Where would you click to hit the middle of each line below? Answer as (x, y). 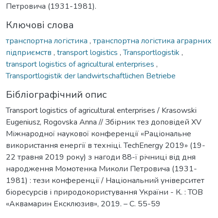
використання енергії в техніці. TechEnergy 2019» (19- (106, 145)
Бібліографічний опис (56, 94)
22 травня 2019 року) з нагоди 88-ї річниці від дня (101, 157)
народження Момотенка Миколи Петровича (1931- (101, 169)
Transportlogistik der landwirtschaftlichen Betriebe (91, 76)
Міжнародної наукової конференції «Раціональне (99, 134)
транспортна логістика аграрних (152, 41)
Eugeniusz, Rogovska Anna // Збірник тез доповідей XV (104, 122)
